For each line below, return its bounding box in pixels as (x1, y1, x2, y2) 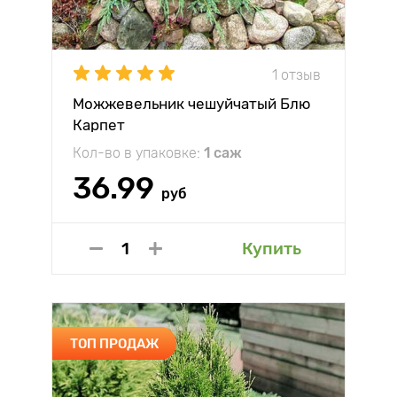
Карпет (73, 116, 125, 134)
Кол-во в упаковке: (73, 144, 204, 161)
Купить (242, 238, 301, 259)
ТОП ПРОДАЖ (70, 335, 159, 352)
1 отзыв (272, 66, 321, 83)
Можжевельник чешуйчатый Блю (73, 95, 310, 113)
